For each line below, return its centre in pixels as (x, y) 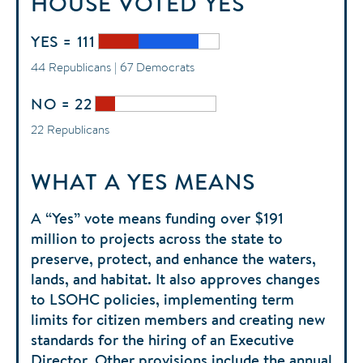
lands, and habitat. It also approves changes (175, 278)
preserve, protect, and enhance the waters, (173, 258)
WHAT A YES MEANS (143, 181)
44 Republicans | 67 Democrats (113, 66)
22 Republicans (70, 129)
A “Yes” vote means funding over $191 (157, 218)
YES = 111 (63, 41)
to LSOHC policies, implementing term (162, 299)
